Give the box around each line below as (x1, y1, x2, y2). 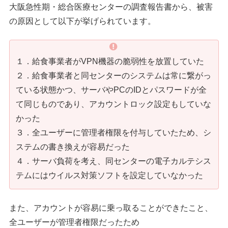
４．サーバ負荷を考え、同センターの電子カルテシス (16, 157, 212, 166)
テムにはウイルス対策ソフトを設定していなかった (16, 171, 204, 180)
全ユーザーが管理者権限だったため (9, 217, 140, 226)
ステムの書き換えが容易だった (16, 142, 130, 152)
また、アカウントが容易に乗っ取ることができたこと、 (9, 203, 213, 212)
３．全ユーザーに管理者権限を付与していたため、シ (16, 128, 212, 137)
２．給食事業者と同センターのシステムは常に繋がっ (16, 71, 212, 80)
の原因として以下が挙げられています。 (9, 16, 156, 25)
